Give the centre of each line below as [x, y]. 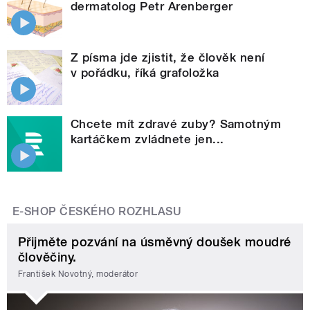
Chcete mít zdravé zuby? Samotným [176, 124]
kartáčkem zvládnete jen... [147, 139]
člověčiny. [47, 257]
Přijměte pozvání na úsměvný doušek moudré [155, 242]
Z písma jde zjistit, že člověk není [168, 58]
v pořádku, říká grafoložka [145, 73]
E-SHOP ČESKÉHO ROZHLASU [97, 212]
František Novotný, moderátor [78, 274]
